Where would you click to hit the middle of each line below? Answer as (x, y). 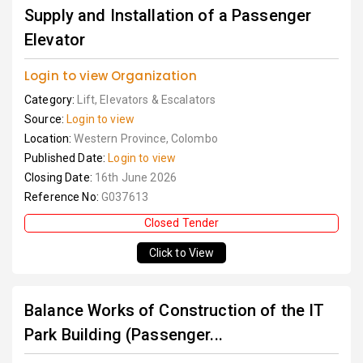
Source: (46, 119)
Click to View (181, 253)
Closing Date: (60, 177)
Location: (49, 139)
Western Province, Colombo (146, 139)
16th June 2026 (135, 177)
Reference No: (63, 197)
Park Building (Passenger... (124, 335)
